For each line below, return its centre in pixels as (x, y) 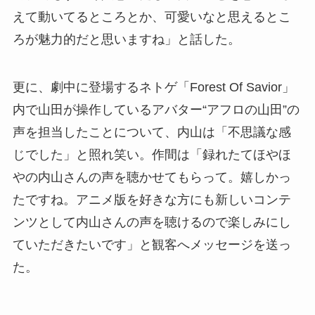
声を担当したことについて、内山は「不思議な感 (152, 132)
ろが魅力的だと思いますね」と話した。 (126, 39)
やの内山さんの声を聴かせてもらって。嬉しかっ (152, 177)
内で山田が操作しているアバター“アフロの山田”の (156, 109)
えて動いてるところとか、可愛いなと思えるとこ (152, 17)
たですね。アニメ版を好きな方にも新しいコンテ (152, 199)
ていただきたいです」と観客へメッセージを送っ (152, 244)
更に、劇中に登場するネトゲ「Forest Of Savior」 (153, 87)
